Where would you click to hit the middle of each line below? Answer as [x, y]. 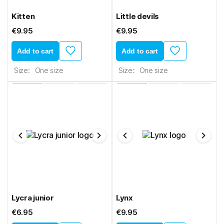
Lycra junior [33, 198]
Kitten [23, 16]
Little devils [138, 16]
